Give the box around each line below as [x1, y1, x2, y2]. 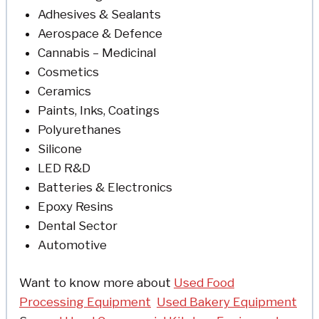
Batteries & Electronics [37, 180, 172, 195]
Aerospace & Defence [37, 26, 162, 41]
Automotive [37, 238, 107, 253]
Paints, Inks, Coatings [37, 103, 159, 118]
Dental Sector [37, 219, 117, 234]
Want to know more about [19, 275, 174, 290]
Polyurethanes [37, 122, 121, 137]
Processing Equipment [19, 294, 151, 309]
